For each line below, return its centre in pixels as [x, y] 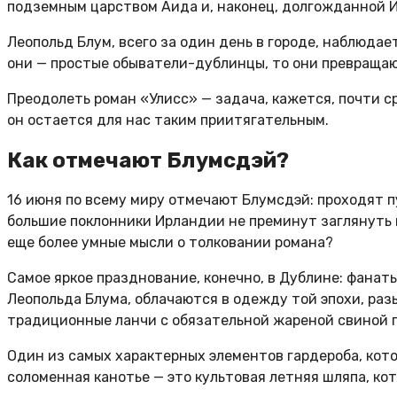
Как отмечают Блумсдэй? [148, 160]
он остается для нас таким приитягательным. [168, 120]
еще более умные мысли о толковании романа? [170, 242]
